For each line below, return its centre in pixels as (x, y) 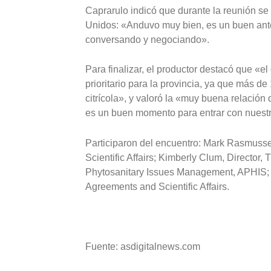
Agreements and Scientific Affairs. (157, 186)
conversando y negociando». (147, 39)
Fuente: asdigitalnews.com (143, 246)
